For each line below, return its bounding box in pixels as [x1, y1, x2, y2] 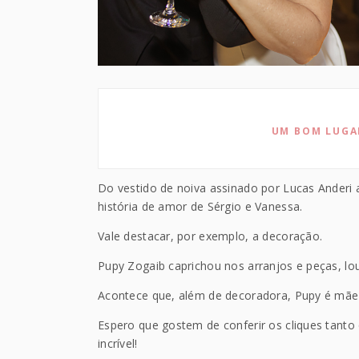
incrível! [98, 335, 138, 351]
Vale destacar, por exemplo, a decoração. [98, 228, 323, 244]
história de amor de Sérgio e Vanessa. [98, 198, 303, 214]
